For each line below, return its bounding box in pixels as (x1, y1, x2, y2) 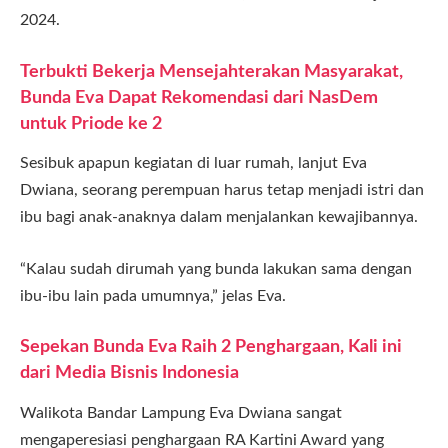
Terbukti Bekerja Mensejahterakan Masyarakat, (20, 62, 403, 80)
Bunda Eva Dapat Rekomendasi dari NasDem (20, 88, 378, 106)
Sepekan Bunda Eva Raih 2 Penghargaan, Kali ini (20, 338, 402, 356)
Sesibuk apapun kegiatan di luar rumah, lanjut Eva (20, 155, 367, 172)
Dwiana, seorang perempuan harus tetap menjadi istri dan (20, 182, 424, 199)
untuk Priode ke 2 (20, 114, 162, 132)
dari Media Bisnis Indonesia (20, 364, 239, 382)
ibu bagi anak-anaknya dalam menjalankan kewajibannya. (20, 209, 418, 226)
